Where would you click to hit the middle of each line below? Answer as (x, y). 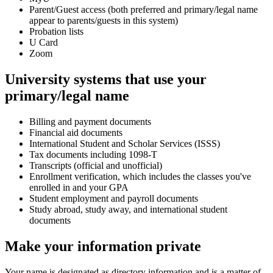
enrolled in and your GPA (79, 188)
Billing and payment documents (90, 122)
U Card (44, 43)
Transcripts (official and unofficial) (96, 166)
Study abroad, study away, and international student (128, 210)
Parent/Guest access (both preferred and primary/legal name (144, 10)
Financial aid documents (76, 133)
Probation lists (56, 32)
